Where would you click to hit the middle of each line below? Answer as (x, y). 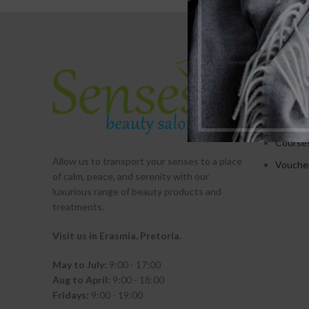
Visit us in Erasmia (94, 235)
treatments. (78, 206)
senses (183, 161)
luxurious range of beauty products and (137, 191)
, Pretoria (158, 235)
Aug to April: (81, 279)
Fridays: (71, 295)
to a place (220, 161)
